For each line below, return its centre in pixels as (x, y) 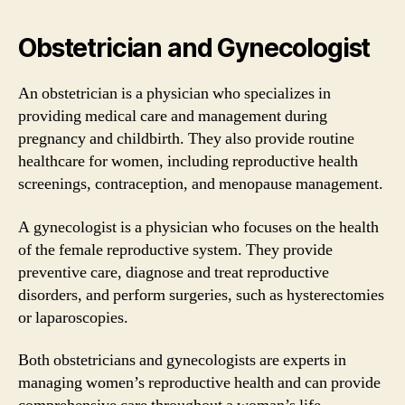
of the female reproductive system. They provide (175, 250)
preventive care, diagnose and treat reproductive (174, 272)
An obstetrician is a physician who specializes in (174, 94)
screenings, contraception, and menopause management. (201, 184)
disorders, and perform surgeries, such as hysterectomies (201, 295)
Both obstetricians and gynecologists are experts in (182, 360)
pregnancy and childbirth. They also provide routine (186, 139)
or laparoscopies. (73, 317)
